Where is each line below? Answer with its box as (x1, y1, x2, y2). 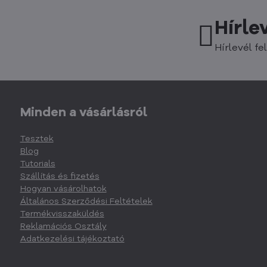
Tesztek (20, 135, 54, 144)
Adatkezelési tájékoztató (20, 235, 125, 244)
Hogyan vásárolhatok (20, 185, 107, 194)
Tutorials (20, 160, 55, 169)
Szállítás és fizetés (20, 172, 100, 181)
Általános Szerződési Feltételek (20, 197, 153, 206)
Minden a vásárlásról (20, 107, 147, 120)
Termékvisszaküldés (20, 210, 104, 219)
